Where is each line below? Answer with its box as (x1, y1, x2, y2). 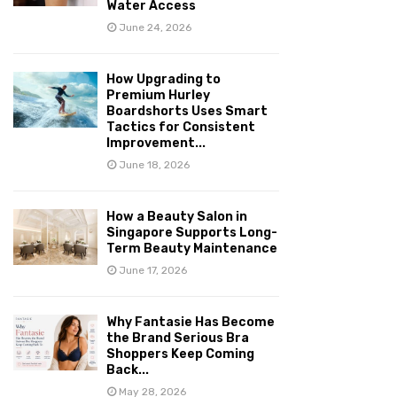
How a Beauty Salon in (106, 209, 247, 224)
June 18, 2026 (119, 159, 190, 171)
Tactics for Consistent (106, 120, 255, 135)
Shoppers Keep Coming (106, 346, 254, 362)
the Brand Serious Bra (106, 331, 249, 346)
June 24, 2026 (119, 21, 191, 34)
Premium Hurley (106, 88, 210, 103)
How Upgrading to (106, 72, 221, 87)
